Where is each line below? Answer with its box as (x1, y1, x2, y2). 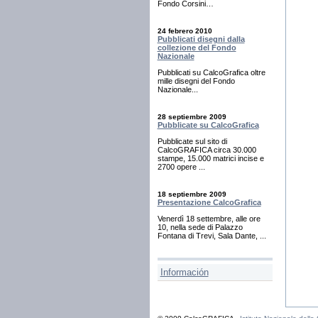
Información (160, 267, 209, 278)
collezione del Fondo (157, 43, 236, 53)
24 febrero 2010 (157, 27, 212, 35)
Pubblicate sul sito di (157, 136, 227, 146)
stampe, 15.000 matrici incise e (157, 153, 264, 163)
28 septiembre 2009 (157, 112, 226, 121)
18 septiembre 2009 (157, 190, 226, 198)
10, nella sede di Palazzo (157, 222, 243, 231)
